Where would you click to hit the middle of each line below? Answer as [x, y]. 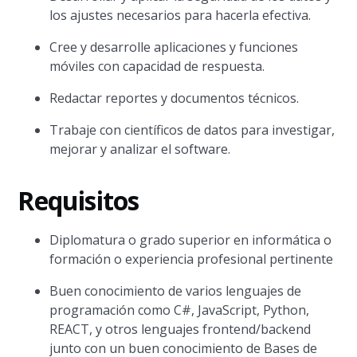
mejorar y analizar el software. [140, 149]
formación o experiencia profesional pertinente [192, 259]
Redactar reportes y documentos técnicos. [175, 98]
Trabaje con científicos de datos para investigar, [192, 130]
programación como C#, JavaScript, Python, [180, 310]
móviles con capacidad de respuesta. [157, 66]
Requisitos [78, 200]
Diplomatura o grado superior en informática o [191, 240]
